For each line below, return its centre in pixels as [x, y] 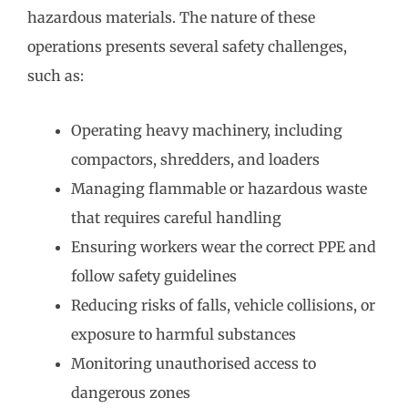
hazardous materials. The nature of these [171, 18]
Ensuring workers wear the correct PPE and [224, 247]
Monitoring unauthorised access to [194, 364]
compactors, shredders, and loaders [195, 160]
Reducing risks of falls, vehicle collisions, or [223, 306]
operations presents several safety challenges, [187, 47]
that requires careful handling [176, 218]
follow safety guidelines [154, 276]
